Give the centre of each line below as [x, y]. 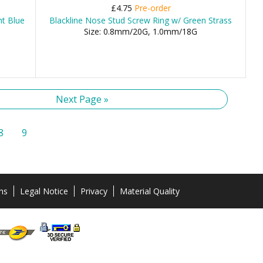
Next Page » [82, 99]
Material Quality [149, 191]
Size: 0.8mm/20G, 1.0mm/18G [141, 31]
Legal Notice [44, 191]
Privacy [94, 191]
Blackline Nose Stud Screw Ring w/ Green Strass [141, 20]
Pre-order [152, 8]
